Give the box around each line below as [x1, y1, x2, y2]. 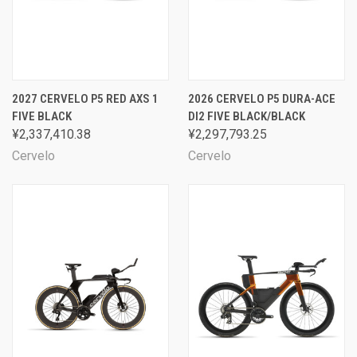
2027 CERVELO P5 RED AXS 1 [12, 92, 159, 106]
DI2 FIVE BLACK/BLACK [188, 109, 305, 124]
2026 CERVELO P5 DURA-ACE [188, 92, 335, 106]
